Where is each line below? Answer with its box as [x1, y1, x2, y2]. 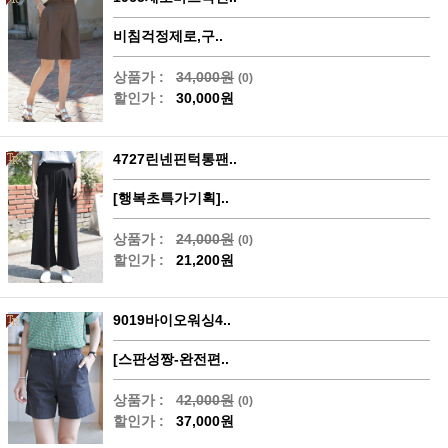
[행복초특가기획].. [113, 189, 229, 206]
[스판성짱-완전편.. [113, 350, 229, 367]
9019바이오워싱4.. [113, 311, 231, 328]
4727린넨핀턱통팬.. [113, 150, 237, 167]
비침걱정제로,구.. [113, 28, 223, 45]
